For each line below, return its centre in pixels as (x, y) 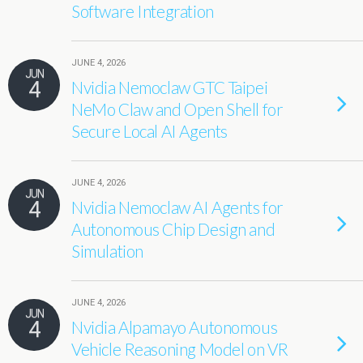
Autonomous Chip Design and (173, 229)
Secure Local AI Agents (149, 131)
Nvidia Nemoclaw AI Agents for (177, 207)
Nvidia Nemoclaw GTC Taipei (170, 87)
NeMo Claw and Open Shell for (177, 109)
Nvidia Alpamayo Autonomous (175, 327)
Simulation (107, 251)
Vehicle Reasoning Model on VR (180, 349)
